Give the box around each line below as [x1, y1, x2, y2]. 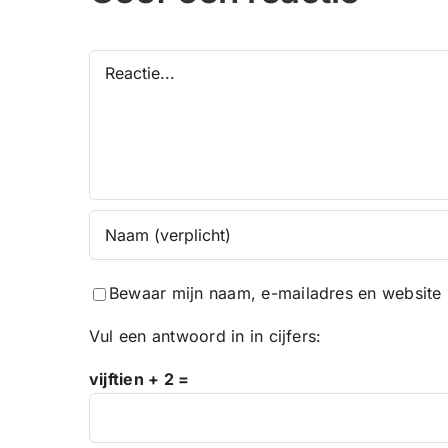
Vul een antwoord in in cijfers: [89, 325, 322, 346]
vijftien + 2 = [89, 368, 190, 389]
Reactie [88, 51, 145, 72]
